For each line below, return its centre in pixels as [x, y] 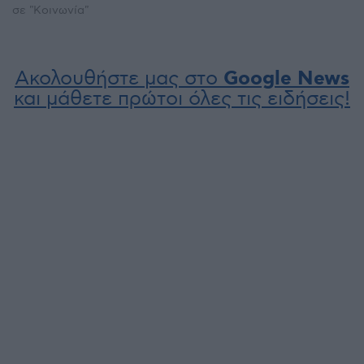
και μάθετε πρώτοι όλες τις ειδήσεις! [182, 98]
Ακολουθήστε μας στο [119, 78]
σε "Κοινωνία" [50, 10]
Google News [286, 79]
